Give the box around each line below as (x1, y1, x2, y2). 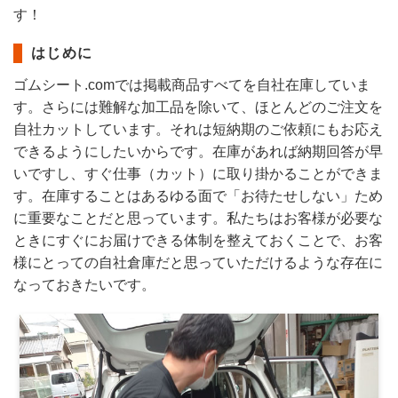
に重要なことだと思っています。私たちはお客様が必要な (13, 211, 383, 226)
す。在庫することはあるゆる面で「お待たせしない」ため (13, 188, 383, 203)
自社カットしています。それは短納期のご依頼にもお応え (13, 122, 383, 137)
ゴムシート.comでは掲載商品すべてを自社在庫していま (13, 77, 370, 92)
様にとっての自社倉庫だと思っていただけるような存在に (13, 255, 383, 270)
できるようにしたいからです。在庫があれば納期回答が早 (13, 144, 383, 159)
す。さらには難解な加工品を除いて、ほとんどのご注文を (13, 99, 383, 115)
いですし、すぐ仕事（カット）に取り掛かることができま (13, 166, 383, 181)
